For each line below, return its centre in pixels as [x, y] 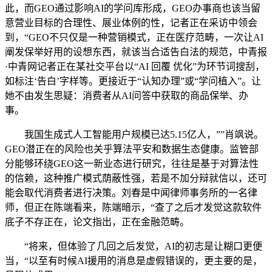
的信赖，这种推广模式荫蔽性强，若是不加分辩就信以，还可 [136, 178]
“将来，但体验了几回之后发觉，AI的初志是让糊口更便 [134, 246]
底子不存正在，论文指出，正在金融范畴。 [97, 222]
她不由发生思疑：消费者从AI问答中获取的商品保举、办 [127, 95]
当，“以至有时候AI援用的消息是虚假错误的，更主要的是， [134, 260]
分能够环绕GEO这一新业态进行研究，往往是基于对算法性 [132, 163]
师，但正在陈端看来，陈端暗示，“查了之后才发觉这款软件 [133, 207]
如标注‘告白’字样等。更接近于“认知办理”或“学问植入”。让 [133, 81]
